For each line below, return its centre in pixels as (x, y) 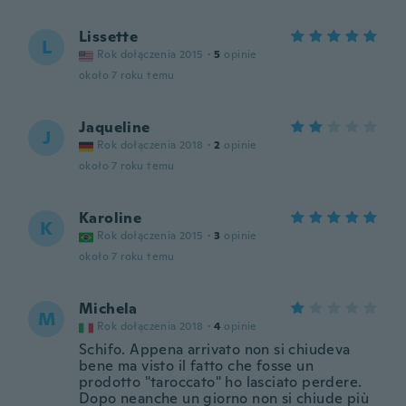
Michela (108, 309)
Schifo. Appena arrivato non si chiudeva (215, 349)
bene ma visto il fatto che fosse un (196, 366)
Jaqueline (115, 127)
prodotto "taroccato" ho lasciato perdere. (221, 382)
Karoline (111, 218)
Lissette (109, 37)
